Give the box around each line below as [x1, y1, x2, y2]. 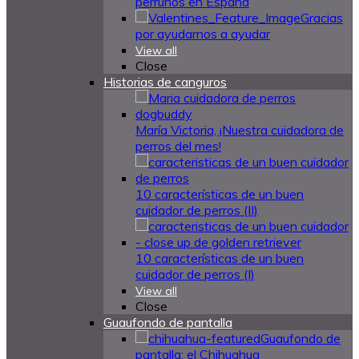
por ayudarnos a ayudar [135, 26, 270, 42]
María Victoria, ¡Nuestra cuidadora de [135, 122, 344, 138]
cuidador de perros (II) [135, 202, 258, 218]
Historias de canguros [103, 74, 227, 90]
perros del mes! [135, 138, 221, 154]
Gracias [301, 10, 343, 26]
